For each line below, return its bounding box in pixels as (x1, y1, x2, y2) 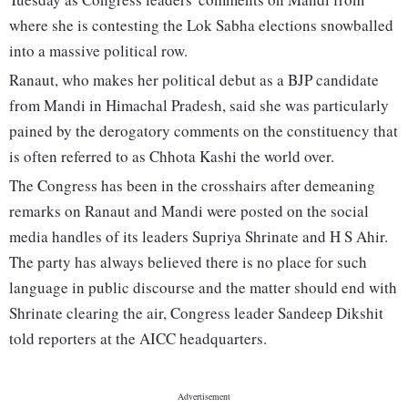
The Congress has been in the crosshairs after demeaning (9, 175, 375, 197)
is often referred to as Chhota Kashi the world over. (9, 146, 334, 168)
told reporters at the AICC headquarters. (9, 328, 267, 350)
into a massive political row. (9, 40, 188, 62)
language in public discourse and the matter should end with (9, 277, 397, 299)
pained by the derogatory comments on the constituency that (9, 120, 398, 142)
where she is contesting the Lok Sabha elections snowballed (9, 15, 393, 36)
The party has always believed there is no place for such (9, 251, 367, 273)
